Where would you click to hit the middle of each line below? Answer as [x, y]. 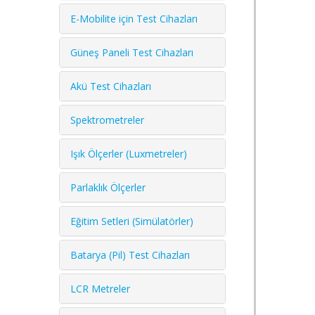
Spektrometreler [107, 120]
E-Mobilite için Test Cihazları [134, 18]
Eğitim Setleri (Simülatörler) [132, 221]
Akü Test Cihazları [111, 86]
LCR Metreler [100, 288]
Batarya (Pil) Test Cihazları [130, 255]
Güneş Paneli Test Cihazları [132, 52]
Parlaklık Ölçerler [108, 187]
